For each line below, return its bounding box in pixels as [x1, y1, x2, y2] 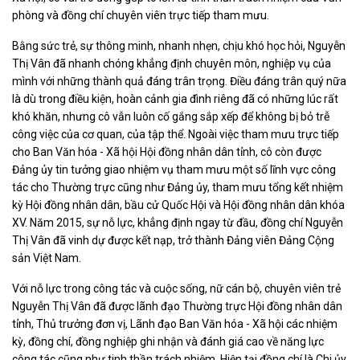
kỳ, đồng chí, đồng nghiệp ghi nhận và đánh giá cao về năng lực [12, 334, 324, 348]
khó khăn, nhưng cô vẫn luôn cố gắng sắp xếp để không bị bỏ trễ [12, 109, 329, 123]
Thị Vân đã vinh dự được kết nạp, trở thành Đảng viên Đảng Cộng [12, 233, 334, 247]
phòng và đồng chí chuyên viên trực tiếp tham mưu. [12, 8, 269, 22]
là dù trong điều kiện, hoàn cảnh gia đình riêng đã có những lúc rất [12, 92, 338, 105]
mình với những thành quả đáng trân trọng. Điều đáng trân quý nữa [12, 74, 346, 88]
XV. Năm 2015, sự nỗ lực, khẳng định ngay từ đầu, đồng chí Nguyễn [12, 215, 343, 229]
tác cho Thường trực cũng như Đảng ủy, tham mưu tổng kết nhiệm [12, 180, 343, 194]
